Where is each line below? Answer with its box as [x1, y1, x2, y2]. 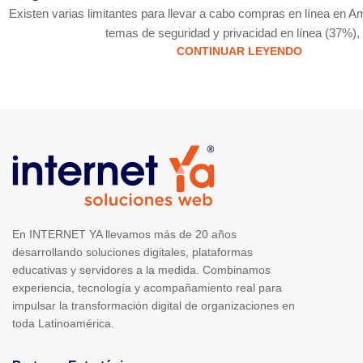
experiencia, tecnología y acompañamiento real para [12, 281, 282, 295]
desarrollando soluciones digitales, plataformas [12, 246, 253, 259]
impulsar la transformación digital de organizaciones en [12, 299, 295, 313]
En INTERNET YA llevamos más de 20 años [12, 228, 237, 241]
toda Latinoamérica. [12, 317, 114, 331]
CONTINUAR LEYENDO [176, 45, 302, 58]
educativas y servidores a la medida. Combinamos [12, 263, 271, 277]
